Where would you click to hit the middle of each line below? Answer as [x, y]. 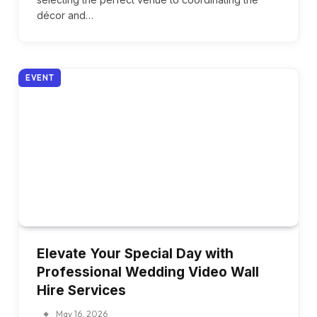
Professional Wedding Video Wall [148, 272]
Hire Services [81, 290]
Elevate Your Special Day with [135, 253]
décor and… [65, 15]
